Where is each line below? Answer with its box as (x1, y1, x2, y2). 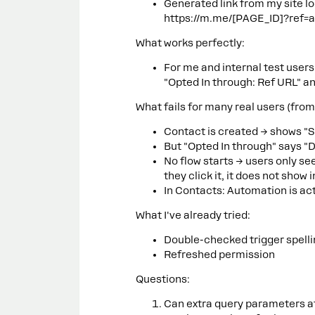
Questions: (136, 274, 190, 285)
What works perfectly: (136, 37, 245, 49)
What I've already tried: (136, 210, 250, 221)
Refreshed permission (164, 249, 275, 260)
